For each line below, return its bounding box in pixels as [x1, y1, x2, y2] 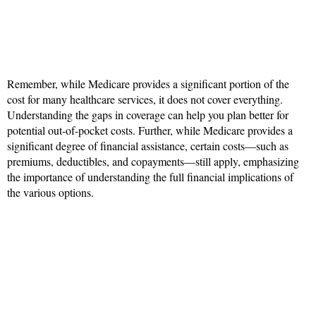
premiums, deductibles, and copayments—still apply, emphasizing [7, 153, 299, 169]
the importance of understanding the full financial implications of [7, 169, 293, 184]
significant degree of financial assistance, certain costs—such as [7, 138, 288, 153]
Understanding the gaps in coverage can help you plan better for [7, 107, 288, 122]
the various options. [7, 184, 94, 200]
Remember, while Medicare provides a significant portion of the [7, 75, 289, 91]
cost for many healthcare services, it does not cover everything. [7, 91, 283, 107]
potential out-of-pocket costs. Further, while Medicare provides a [7, 122, 293, 138]
